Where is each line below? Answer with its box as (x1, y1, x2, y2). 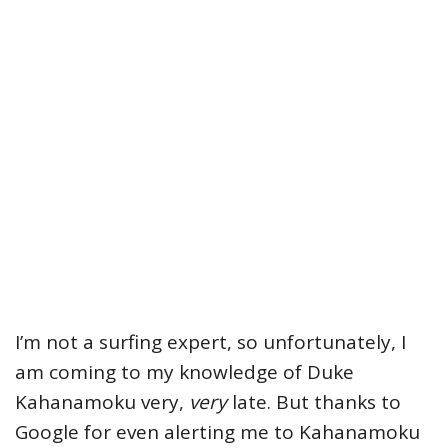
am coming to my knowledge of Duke (15, 359, 354, 386)
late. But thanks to (227, 389, 401, 416)
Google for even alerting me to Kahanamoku (15, 419, 420, 446)
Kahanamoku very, (15, 389, 189, 416)
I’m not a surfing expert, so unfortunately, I (15, 329, 406, 356)
